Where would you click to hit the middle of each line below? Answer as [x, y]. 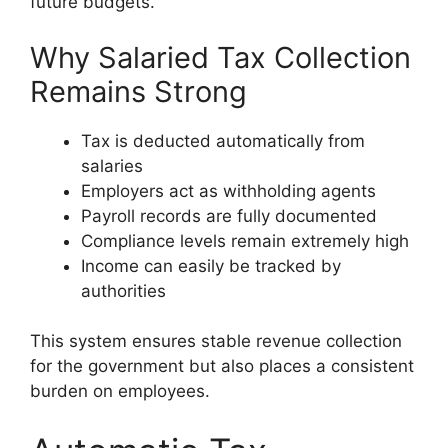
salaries [112, 165]
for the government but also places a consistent [222, 366]
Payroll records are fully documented [229, 215]
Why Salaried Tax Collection [220, 57]
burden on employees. [120, 391]
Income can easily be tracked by [211, 265]
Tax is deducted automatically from [223, 140]
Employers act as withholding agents [228, 190]
